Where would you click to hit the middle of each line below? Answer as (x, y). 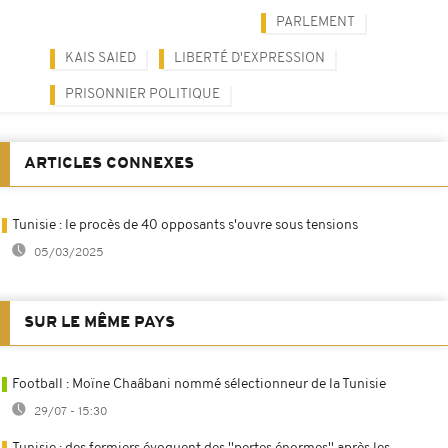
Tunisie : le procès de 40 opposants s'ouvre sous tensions (185, 225)
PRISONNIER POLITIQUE (142, 94)
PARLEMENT (315, 22)
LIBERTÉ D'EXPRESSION (249, 58)
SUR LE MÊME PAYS (99, 322)
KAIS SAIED (100, 58)
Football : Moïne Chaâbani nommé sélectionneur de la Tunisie (199, 384)
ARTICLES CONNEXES (109, 163)
